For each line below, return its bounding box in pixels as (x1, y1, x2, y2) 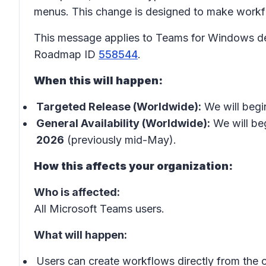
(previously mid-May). (64, 134, 176, 146)
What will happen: (34, 229, 127, 241)
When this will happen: (34, 74, 163, 87)
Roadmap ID (34, 48, 99, 61)
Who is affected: (34, 186, 120, 198)
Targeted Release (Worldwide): (36, 100, 201, 113)
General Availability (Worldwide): (36, 117, 210, 129)
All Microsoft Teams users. (34, 202, 164, 215)
